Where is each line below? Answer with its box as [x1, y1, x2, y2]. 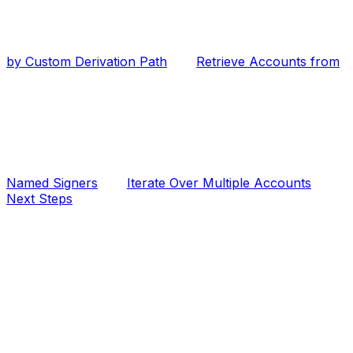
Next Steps [6, 191, 72, 207]
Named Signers [6, 175, 98, 191]
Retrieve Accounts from [196, 54, 340, 70]
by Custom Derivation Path [6, 54, 167, 70]
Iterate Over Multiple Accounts [127, 175, 311, 191]
